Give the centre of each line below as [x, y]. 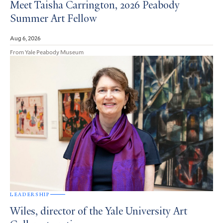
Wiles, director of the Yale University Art [99, 212]
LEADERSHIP [30, 194]
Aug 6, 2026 [25, 38]
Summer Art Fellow [53, 20]
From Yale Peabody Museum [47, 52]
